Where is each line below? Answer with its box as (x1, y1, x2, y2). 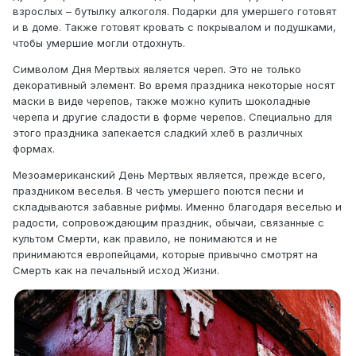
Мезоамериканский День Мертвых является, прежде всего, (13, 168, 326, 182)
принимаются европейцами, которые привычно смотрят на (13, 248, 318, 261)
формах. (13, 142, 55, 156)
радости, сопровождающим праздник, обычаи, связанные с (13, 216, 324, 230)
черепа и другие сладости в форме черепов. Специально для (13, 110, 332, 124)
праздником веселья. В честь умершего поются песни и (13, 184, 304, 198)
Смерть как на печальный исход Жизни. (13, 264, 219, 277)
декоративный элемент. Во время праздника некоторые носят (13, 79, 335, 92)
